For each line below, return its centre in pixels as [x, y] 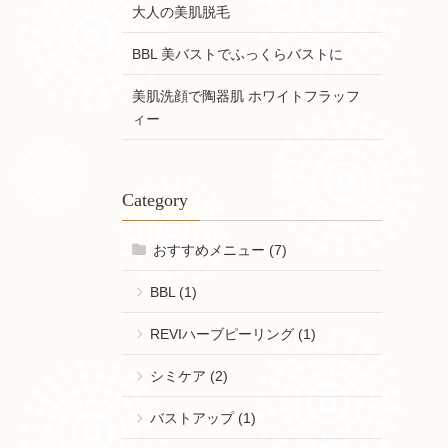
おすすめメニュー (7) [219, 249]
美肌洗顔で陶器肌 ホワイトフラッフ [245, 96]
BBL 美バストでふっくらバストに [237, 54]
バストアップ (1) [202, 417]
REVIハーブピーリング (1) [232, 333]
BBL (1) [173, 291]
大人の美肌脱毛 [180, 12]
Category [154, 199]
